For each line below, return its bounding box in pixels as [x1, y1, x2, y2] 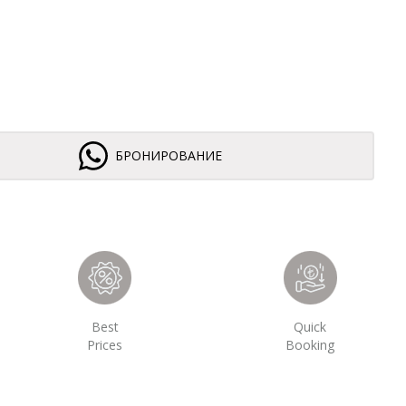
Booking [285, 336, 335, 354]
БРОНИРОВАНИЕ [114, 147, 222, 165]
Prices [87, 336, 123, 354]
